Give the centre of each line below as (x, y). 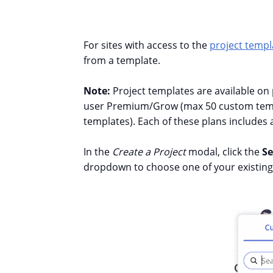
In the (97, 152)
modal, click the (225, 152)
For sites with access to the (145, 45)
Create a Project (149, 152)
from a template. (122, 61)
